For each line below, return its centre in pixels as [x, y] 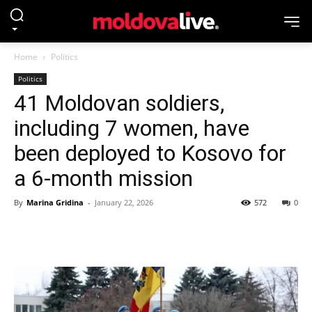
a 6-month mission [103, 178]
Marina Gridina [55, 202]
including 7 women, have [132, 128]
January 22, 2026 [124, 202]
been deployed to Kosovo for [150, 153]
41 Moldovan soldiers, [119, 103]
